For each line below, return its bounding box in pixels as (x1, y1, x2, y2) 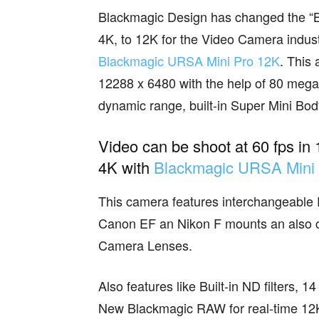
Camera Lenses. (98, 236, 192, 254)
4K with (98, 156, 154, 178)
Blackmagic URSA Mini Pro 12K (98, 51, 280, 70)
